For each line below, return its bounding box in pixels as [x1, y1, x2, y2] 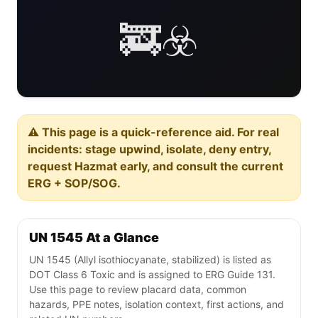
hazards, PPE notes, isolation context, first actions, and [29, 298, 284, 311]
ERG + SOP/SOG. [28, 176, 121, 191]
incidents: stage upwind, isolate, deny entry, [28, 142, 272, 157]
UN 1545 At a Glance [29, 230, 159, 246]
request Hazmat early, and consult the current [28, 159, 283, 174]
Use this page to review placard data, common [29, 283, 246, 296]
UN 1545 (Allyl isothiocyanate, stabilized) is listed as [29, 253, 271, 266]
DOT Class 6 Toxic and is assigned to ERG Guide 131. [29, 268, 275, 281]
